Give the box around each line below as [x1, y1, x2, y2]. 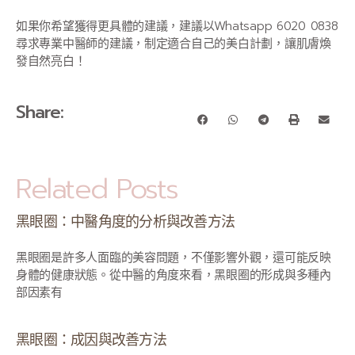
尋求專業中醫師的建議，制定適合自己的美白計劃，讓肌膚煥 [16, 34, 331, 52]
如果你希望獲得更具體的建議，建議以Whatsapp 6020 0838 [16, 17, 338, 35]
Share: [16, 98, 64, 125]
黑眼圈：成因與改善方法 [16, 328, 166, 351]
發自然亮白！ [16, 52, 86, 70]
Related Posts [16, 167, 178, 210]
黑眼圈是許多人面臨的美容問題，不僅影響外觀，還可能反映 [16, 250, 331, 265]
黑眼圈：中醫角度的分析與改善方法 [16, 210, 235, 233]
